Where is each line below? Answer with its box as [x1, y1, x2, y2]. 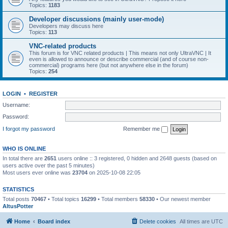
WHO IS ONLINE [3, 145, 46, 152]
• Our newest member [155, 195, 211, 202]
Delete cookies [139, 218, 176, 224]
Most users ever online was [3, 169, 72, 176]
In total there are [3, 155, 44, 161]
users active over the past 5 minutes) [3, 162, 95, 168]
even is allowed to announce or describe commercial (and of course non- [29, 56, 209, 62]
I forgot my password [3, 125, 55, 132]
